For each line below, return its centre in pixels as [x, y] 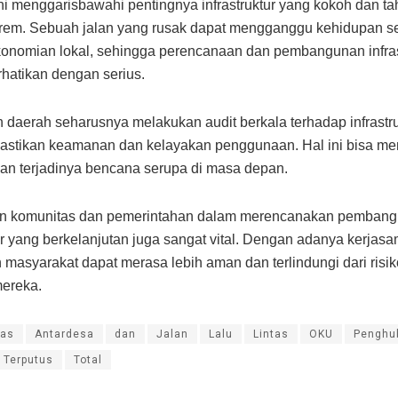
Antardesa [64, 334]
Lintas [271, 334]
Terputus [28, 360]
